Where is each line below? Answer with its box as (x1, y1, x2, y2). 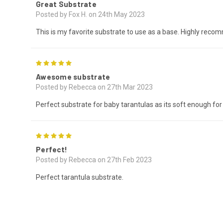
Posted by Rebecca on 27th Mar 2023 (36, 83, 153, 92)
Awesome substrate (36, 72, 111, 82)
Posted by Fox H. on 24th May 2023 (36, 10, 145, 19)
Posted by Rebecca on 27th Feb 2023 (36, 156, 152, 164)
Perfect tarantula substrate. (36, 173, 123, 182)
